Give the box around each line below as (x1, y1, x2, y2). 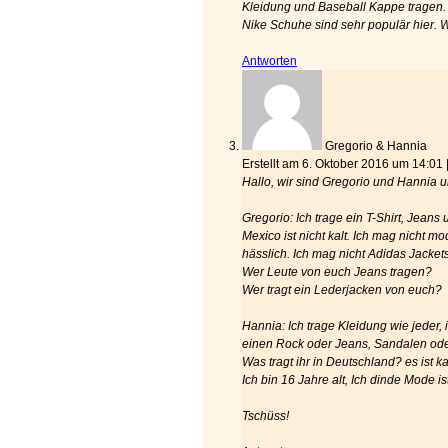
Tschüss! (242, 409, 289, 423)
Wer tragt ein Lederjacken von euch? (242, 283, 442, 297)
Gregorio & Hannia (325, 139, 427, 153)
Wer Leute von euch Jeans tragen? (242, 265, 432, 279)
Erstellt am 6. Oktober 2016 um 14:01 (242, 157, 446, 171)
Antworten (242, 54, 297, 68)
